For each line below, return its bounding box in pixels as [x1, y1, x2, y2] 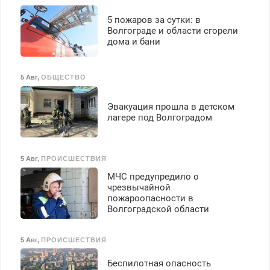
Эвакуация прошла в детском [107, 101, 234, 112]
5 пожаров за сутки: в [107, 14, 201, 26]
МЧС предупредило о [107, 171, 199, 183]
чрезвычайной [107, 182, 171, 193]
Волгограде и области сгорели [107, 25, 238, 37]
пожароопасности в [107, 193, 193, 204]
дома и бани [107, 36, 160, 48]
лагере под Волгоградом [107, 111, 212, 123]
